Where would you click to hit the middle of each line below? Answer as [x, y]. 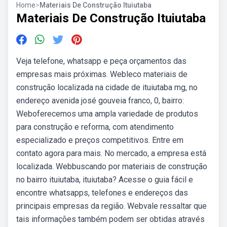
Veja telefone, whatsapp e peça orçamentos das [101, 61]
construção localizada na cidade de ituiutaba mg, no [107, 87]
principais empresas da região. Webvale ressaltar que [111, 206]
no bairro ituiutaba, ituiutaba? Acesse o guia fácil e [105, 180]
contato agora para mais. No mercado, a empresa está [111, 153]
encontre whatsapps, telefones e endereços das [102, 193]
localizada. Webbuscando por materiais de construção [112, 166]
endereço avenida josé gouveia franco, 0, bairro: [100, 101]
